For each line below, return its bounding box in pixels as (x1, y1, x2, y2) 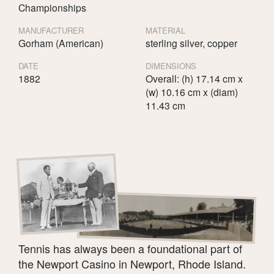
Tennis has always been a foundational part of (18, 240, 242, 257)
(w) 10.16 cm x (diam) (145, 84, 238, 98)
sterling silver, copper (145, 35, 237, 50)
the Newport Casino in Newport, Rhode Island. (18, 256, 246, 272)
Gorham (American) (18, 35, 103, 50)
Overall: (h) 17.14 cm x (145, 71, 243, 85)
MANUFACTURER (18, 24, 84, 36)
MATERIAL (145, 24, 185, 36)
